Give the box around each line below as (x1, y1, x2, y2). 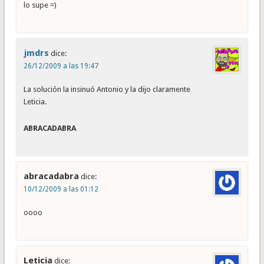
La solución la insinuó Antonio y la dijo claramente (23, 85, 190, 94)
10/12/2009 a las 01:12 (23, 185, 98, 194)
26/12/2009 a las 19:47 (23, 62, 98, 71)
